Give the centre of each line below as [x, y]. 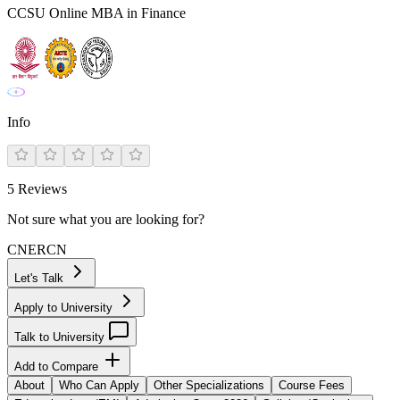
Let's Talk [41, 278]
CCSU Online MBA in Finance [96, 13]
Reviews [41, 189]
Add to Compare [58, 367]
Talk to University [61, 337]
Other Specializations [209, 385]
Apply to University [65, 308]
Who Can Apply [99, 385]
